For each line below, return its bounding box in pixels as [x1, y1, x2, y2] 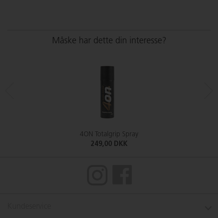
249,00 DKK [91, 141, 127, 148]
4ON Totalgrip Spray [80, 131, 138, 138]
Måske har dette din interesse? [52, 36, 166, 46]
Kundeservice [7, 203, 51, 211]
